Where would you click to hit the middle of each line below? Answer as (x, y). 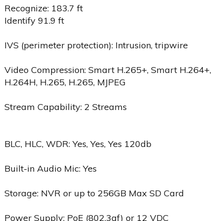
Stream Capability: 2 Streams (65, 107)
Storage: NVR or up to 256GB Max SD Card (94, 193)
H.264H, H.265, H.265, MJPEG (65, 82)
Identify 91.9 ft (34, 20)
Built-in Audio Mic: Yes (50, 168)
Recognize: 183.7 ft (43, 8)
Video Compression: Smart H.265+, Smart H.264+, (108, 70)
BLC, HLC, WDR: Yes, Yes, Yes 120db (78, 144)
